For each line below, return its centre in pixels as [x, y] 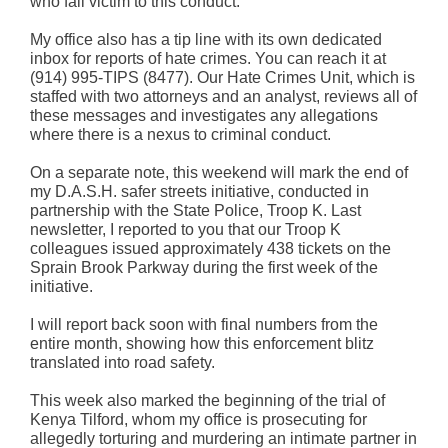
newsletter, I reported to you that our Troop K [185, 229]
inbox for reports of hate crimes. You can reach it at [208, 58]
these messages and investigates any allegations [204, 115]
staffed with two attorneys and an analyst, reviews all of [223, 96]
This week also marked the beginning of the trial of [207, 400]
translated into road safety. [122, 362]
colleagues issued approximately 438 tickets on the [210, 248]
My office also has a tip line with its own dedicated [206, 39]
